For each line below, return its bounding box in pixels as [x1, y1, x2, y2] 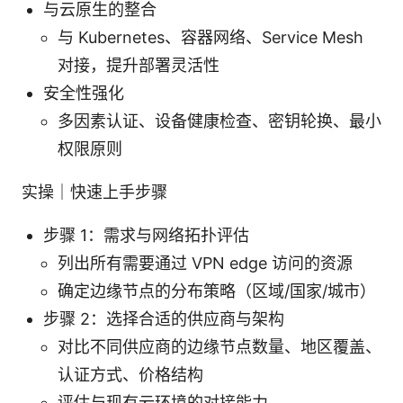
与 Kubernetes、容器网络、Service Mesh [58, 27, 363, 47]
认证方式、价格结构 [58, 364, 203, 384]
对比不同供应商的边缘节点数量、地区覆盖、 [58, 336, 381, 356]
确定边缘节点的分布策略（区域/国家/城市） [58, 281, 376, 300]
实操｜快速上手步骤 [22, 182, 167, 201]
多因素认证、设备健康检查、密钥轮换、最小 [58, 111, 381, 130]
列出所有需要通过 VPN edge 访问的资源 [58, 253, 353, 273]
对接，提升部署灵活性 [58, 55, 219, 75]
